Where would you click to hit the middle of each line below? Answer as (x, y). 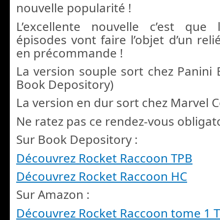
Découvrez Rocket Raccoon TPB (104, 158)
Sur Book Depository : (77, 139)
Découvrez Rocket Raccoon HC (102, 176)
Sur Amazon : (53, 194)
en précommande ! (69, 53)
